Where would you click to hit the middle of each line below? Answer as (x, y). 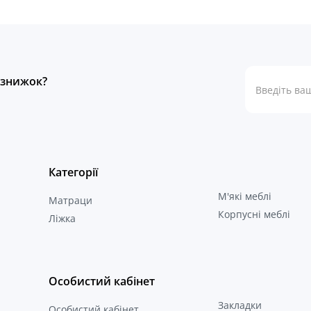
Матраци (70, 201)
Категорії (73, 173)
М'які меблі (244, 196)
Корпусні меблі (254, 215)
